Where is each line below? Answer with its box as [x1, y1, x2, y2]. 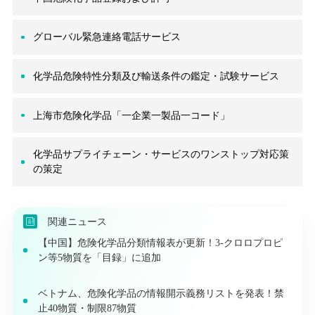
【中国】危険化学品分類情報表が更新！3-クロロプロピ [37, 237, 283, 249]
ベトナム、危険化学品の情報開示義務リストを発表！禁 [37, 288, 284, 300]
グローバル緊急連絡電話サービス [32, 31, 181, 43]
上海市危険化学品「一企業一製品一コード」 [32, 109, 230, 121]
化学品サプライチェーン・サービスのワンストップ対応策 [32, 148, 289, 160]
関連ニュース [47, 215, 107, 227]
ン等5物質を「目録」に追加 [37, 252, 161, 264]
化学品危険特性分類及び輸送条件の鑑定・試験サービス [32, 70, 279, 82]
